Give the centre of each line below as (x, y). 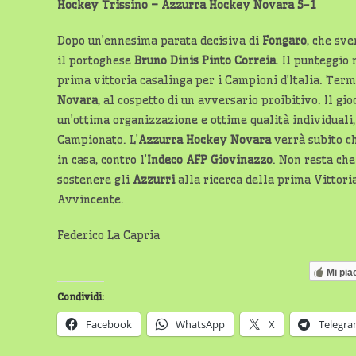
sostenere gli (95, 180)
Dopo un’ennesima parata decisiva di (160, 41)
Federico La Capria (108, 235)
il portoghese (96, 60)
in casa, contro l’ (102, 160)
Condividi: (81, 297)
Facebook (109, 324)
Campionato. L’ (98, 140)
